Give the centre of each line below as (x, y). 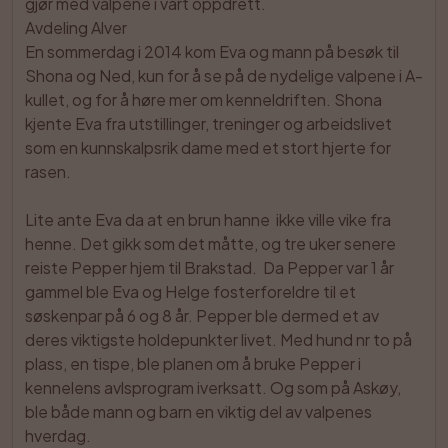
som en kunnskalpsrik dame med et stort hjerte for (208, 147)
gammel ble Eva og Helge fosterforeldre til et (190, 291)
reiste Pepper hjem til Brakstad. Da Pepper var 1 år (209, 267)
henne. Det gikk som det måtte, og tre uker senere (210, 243)
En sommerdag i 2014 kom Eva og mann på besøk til (212, 51)
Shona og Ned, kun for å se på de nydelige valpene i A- (224, 75)
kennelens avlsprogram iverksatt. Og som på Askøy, (213, 387)
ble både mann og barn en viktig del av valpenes (198, 411)
